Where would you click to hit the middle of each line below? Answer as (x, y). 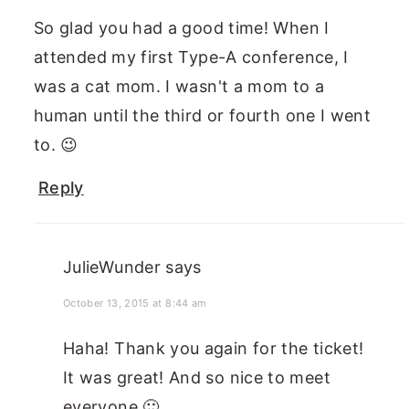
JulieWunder (112, 267)
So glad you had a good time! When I (182, 28)
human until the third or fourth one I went (203, 116)
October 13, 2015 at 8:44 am (135, 304)
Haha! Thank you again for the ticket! (214, 349)
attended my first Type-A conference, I (191, 58)
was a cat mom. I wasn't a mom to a (179, 87)
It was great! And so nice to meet (197, 378)
